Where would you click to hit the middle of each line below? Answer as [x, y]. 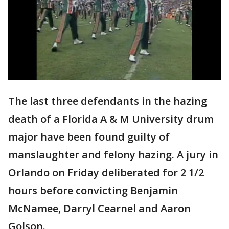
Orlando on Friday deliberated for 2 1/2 [106, 173]
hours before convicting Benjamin [93, 191]
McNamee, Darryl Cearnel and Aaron [99, 209]
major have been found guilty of [89, 137]
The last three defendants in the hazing [108, 101]
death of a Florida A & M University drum [111, 119]
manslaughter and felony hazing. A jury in [113, 155]
